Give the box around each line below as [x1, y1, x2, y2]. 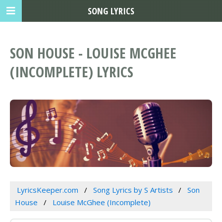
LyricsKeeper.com [16, 185, 78, 195]
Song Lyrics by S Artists [93, 185, 173, 195]
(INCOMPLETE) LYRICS [10, 62, 133, 82]
